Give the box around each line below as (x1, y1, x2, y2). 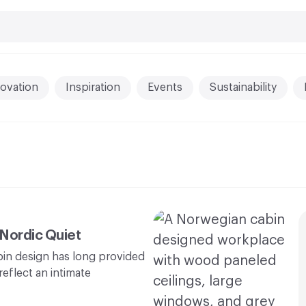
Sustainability (209, 82, 277, 93)
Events (147, 82, 182, 93)
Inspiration (65, 82, 120, 93)
